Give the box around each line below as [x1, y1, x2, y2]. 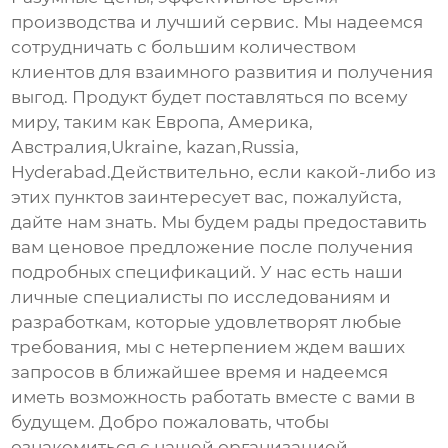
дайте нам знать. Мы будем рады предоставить [11, 211, 428, 232]
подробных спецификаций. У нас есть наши [11, 261, 404, 282]
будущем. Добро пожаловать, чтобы [11, 411, 330, 432]
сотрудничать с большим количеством [11, 36, 357, 57]
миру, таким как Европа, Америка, [11, 111, 314, 132]
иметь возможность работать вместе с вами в [11, 386, 416, 407]
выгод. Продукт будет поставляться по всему [11, 86, 408, 107]
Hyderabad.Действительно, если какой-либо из [11, 161, 437, 182]
